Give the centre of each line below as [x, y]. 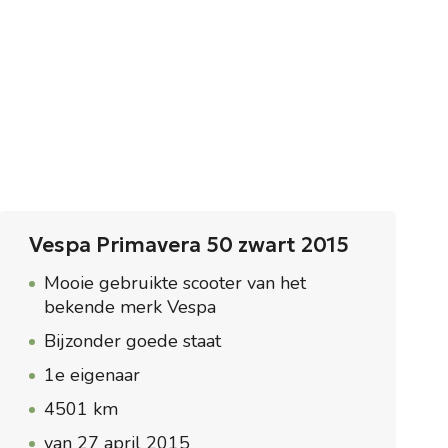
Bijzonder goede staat [133, 341]
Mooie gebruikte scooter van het [175, 283]
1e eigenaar [92, 375]
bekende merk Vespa [130, 307]
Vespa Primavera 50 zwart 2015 [189, 245]
